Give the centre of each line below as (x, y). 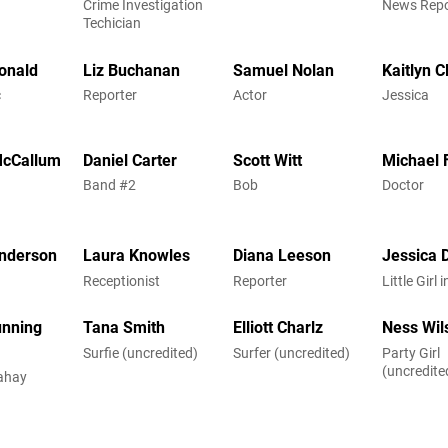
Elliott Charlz (277, 328)
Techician (112, 23)
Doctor (403, 184)
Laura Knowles (137, 256)
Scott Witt (267, 160)
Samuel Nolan (283, 70)
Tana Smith (124, 328)
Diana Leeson (281, 256)
